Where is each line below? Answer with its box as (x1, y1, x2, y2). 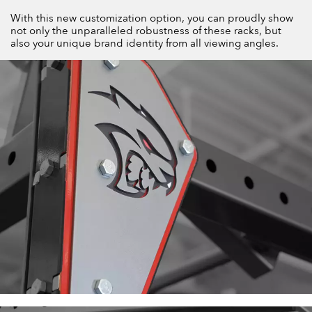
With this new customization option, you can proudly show (10, 10, 293, 25)
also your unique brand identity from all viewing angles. (10, 36, 279, 50)
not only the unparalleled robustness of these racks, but (10, 23, 281, 38)
